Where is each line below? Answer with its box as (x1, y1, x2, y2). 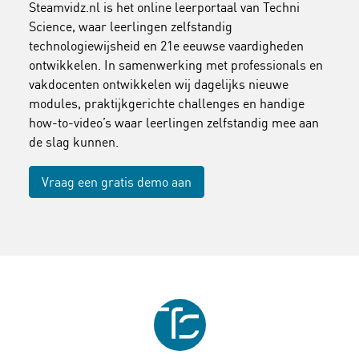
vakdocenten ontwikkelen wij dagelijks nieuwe (29, 75, 288, 92)
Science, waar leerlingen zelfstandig (29, 18, 232, 34)
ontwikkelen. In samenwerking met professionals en (29, 56, 323, 73)
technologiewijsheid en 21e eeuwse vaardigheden (29, 37, 304, 54)
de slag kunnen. (29, 133, 119, 150)
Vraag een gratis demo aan (42, 173, 192, 190)
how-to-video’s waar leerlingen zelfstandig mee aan (29, 114, 319, 131)
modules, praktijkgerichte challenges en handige (29, 95, 305, 111)
